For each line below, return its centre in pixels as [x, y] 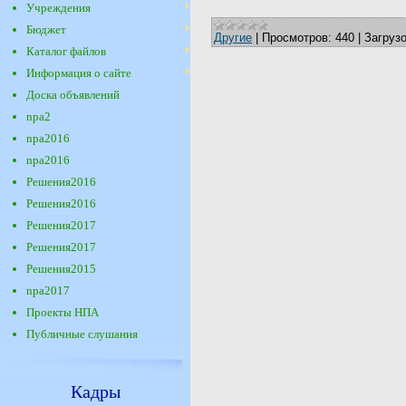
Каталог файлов [66, 51]
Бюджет [46, 29]
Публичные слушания [82, 334]
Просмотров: [297, 38]
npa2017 [48, 290]
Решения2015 [61, 269]
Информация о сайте [79, 73]
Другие [233, 38]
